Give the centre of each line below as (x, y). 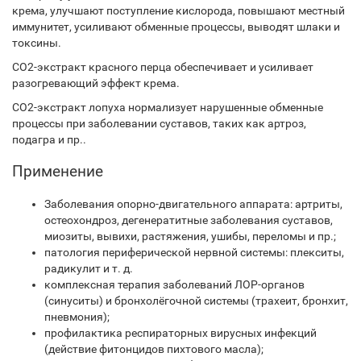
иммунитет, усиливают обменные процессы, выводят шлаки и (176, 27)
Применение (58, 171)
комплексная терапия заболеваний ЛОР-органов (174, 284)
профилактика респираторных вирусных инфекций (180, 333)
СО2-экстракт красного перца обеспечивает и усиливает (163, 67)
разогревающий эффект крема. (96, 83)
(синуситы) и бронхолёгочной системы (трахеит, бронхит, (196, 301)
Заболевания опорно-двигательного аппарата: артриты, (193, 204)
